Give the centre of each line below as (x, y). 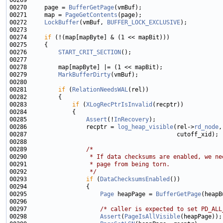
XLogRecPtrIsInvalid (119, 105)
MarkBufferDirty (84, 75)
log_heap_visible (145, 127)
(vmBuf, (93, 23)
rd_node (206, 127)
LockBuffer (62, 23)
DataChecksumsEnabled (135, 179)
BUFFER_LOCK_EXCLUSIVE (144, 23)
